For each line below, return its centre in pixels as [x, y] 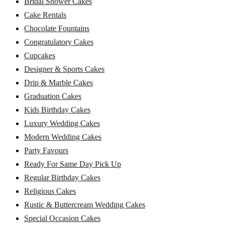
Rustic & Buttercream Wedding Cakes [85, 204]
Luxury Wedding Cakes [62, 123]
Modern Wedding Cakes [63, 137]
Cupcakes [40, 55]
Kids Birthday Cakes [57, 109]
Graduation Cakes [53, 96]
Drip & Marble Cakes [59, 82]
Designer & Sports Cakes [64, 69]
